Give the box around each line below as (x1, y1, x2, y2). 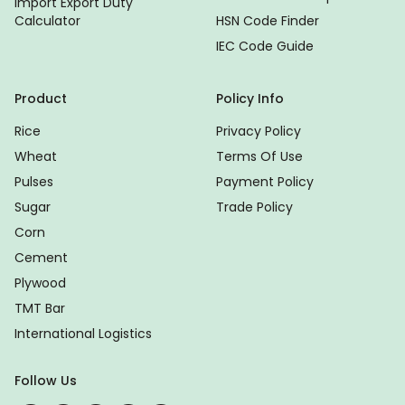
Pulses (14, 173, 53, 192)
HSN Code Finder (216, 12, 319, 31)
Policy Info (216, 89, 284, 108)
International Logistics (14, 325, 152, 344)
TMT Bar (14, 299, 65, 318)
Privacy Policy (216, 122, 301, 141)
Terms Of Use (216, 147, 303, 166)
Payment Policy (216, 173, 314, 192)
